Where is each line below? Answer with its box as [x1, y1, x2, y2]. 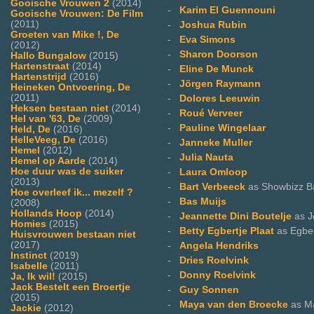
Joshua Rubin [179, 19, 247, 30]
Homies [11, 218, 46, 229]
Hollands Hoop [11, 207, 82, 219]
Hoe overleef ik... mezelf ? [11, 186, 133, 198]
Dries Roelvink [179, 254, 249, 266]
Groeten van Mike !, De [11, 29, 119, 40]
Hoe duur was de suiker [11, 165, 123, 177]
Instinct [11, 250, 47, 261]
